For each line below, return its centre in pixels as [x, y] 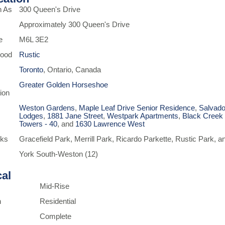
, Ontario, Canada [72, 70]
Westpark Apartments [143, 116]
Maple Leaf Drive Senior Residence [137, 108]
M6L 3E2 [34, 40]
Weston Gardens [47, 108]
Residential [58, 201]
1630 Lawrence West [110, 124]
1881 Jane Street [75, 116]
